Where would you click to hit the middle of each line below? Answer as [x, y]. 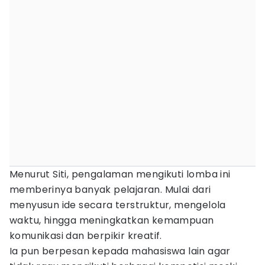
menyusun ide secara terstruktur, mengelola [118, 205]
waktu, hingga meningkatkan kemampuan [112, 220]
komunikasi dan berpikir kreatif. [86, 236]
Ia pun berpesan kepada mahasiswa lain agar [120, 251]
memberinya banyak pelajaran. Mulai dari [110, 190]
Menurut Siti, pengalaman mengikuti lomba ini [120, 174]
